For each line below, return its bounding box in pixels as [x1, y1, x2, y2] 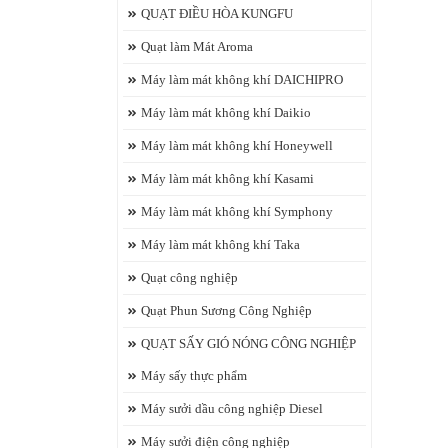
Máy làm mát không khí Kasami [141, 171, 314, 186]
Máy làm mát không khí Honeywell [141, 138, 333, 153]
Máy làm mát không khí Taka [141, 237, 300, 252]
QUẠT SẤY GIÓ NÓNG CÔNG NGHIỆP [141, 336, 356, 351]
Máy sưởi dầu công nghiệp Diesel [141, 401, 323, 416]
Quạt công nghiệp [141, 270, 238, 285]
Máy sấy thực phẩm [141, 368, 247, 383]
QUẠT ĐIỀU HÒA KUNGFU [141, 6, 293, 21]
